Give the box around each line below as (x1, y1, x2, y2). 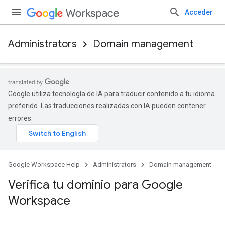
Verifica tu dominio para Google (8, 177, 183, 192)
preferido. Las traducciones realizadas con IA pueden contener (8, 102, 206, 110)
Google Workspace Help (8, 161, 80, 168)
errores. (8, 114, 33, 122)
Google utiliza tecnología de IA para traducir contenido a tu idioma (8, 90, 215, 98)
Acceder (185, 8, 213, 16)
